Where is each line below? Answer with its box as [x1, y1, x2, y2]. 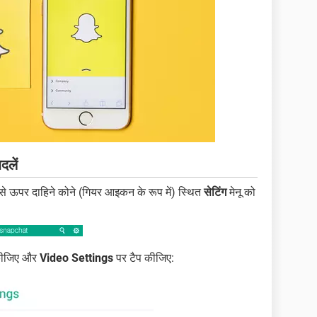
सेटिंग [204, 185, 226, 199]
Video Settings [40, 251, 113, 265]
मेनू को [226, 185, 255, 199]
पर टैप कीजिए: [113, 251, 174, 265]
